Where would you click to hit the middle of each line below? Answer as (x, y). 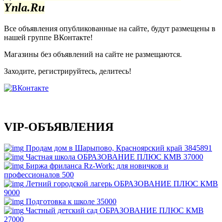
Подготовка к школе (61, 201)
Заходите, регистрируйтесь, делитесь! (68, 71)
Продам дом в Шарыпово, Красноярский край (105, 148)
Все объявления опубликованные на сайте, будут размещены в (110, 28)
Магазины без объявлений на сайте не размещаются (92, 54)
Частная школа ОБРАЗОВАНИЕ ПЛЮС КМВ (105, 157)
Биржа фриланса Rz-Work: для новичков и (97, 166)
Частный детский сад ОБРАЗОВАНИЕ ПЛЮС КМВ (115, 210)
